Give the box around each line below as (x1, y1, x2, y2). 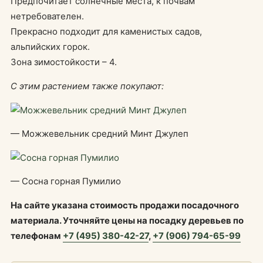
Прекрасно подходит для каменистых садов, (11, 26, 202, 37)
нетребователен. (11, 11, 84, 22)
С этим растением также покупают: (11, 80, 164, 92)
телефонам (11, 230, 63, 241)
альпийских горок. (11, 41, 90, 52)
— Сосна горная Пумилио (11, 176, 121, 187)
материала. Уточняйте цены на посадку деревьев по (11, 215, 244, 226)
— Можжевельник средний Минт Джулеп (11, 128, 188, 139)
